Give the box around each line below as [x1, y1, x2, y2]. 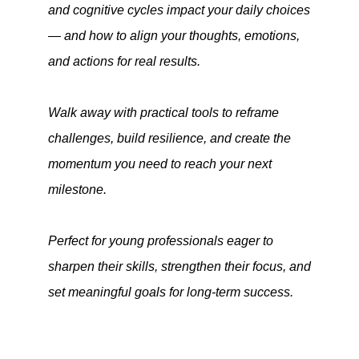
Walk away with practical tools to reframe [47, 106, 279, 120]
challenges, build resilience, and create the [47, 131, 291, 146]
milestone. [47, 183, 107, 197]
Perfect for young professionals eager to [47, 234, 273, 248]
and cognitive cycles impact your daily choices [47, 3, 310, 18]
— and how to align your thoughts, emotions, [47, 29, 300, 43]
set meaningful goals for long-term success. [47, 285, 293, 300]
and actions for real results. [47, 54, 200, 69]
